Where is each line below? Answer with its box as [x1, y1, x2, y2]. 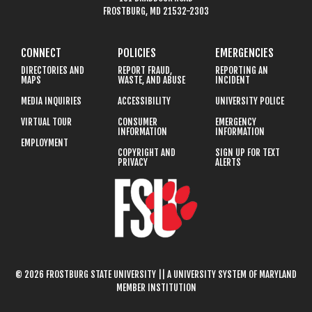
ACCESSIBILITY [118, 95, 171, 107]
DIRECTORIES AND [21, 65, 84, 77]
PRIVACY [118, 157, 148, 169]
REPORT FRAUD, [118, 65, 173, 77]
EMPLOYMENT [21, 137, 68, 149]
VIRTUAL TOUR [21, 116, 72, 128]
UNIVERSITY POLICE [214, 95, 284, 107]
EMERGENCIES [214, 46, 274, 61]
